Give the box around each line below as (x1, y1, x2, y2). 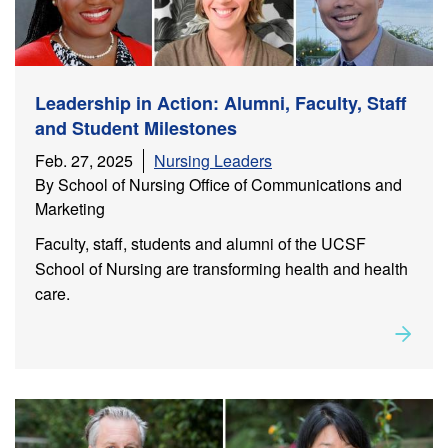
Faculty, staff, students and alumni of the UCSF (35, 231, 366, 255)
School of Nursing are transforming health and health (35, 256, 408, 280)
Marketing (35, 196, 105, 220)
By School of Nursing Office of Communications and (35, 172, 402, 196)
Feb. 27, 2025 (35, 148, 133, 172)
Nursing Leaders (154, 148, 272, 172)
